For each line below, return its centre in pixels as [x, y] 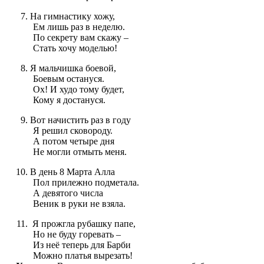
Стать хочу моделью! [75, 48]
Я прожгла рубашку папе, [82, 224]
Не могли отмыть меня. [80, 152]
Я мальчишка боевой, [73, 68]
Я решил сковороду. [73, 131]
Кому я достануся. [69, 100]
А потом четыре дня [74, 141]
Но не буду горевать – [77, 235]
